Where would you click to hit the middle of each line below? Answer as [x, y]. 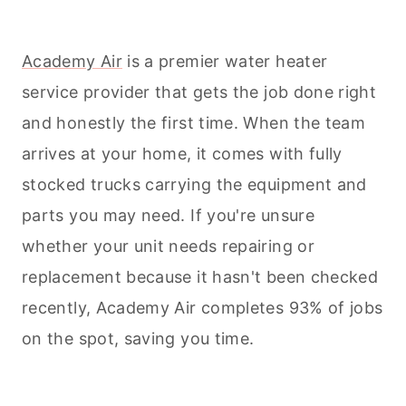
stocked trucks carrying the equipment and [194, 185]
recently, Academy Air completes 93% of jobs [203, 308]
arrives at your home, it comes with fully [182, 154]
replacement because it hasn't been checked [200, 277]
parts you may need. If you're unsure [168, 216]
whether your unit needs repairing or [168, 246]
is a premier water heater [225, 62]
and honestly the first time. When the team [194, 123]
